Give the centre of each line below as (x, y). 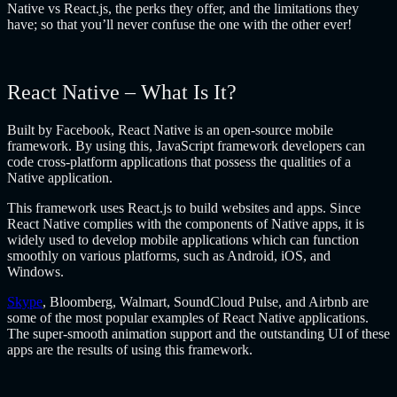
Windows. (35, 271)
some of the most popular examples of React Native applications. (188, 317)
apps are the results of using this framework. (130, 349)
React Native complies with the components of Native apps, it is (186, 223)
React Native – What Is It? (122, 92)
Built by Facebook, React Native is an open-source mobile (170, 129)
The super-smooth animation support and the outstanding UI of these (198, 333)
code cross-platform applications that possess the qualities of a (179, 161)
